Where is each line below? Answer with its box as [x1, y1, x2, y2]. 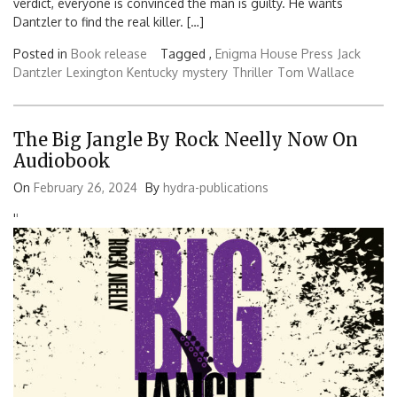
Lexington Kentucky [66, 64, 178, 80]
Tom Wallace [277, 64, 354, 80]
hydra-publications [163, 180, 269, 196]
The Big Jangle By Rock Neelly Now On [13, 128, 358, 152]
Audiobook [13, 150, 111, 173]
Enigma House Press [215, 45, 333, 61]
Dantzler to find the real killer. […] [13, 13, 204, 29]
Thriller [232, 64, 273, 80]
